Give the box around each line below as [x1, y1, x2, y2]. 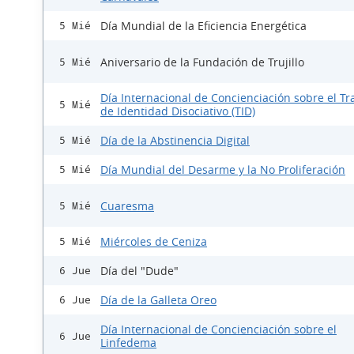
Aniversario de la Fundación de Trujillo [100, 54, 304, 70]
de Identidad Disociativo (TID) [100, 104, 255, 119]
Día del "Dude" [100, 263, 179, 278]
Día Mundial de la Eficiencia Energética [100, 18, 307, 33]
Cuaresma [100, 198, 154, 213]
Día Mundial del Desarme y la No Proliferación [100, 162, 345, 177]
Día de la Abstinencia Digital [100, 133, 250, 148]
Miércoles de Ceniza [100, 234, 207, 249]
